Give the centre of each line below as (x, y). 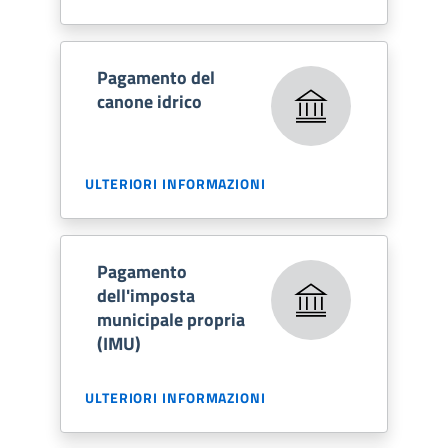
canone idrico (149, 101)
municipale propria (171, 319)
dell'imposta (146, 295)
